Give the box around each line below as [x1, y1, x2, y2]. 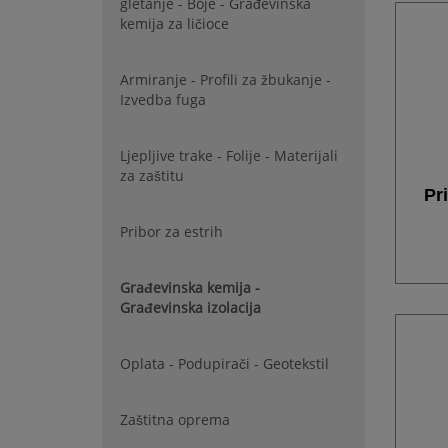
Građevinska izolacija [120, 298, 261, 317]
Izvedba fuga [120, 90, 206, 109]
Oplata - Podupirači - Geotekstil [120, 354, 329, 373]
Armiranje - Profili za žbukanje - [120, 70, 331, 89]
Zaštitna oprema [120, 410, 230, 429]
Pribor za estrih [120, 222, 223, 241]
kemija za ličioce [120, 14, 229, 33]
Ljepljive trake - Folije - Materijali [120, 146, 338, 165]
